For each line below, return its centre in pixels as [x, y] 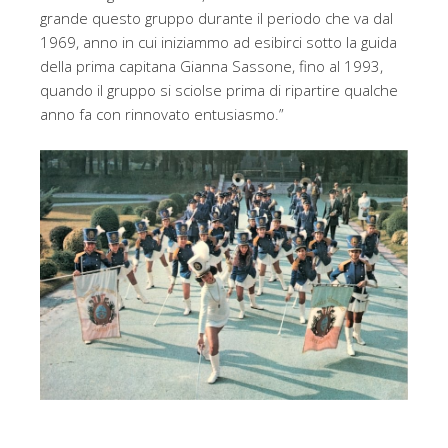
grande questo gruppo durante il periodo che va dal [216, 18]
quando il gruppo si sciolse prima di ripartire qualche [219, 90]
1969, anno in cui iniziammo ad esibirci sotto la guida [218, 42]
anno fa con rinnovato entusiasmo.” [162, 114]
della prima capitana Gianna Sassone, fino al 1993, [211, 66]
